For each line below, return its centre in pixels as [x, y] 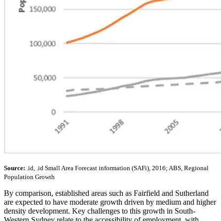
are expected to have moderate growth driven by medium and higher [110, 202]
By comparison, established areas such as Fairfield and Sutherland [106, 193]
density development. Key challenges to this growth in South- [100, 211]
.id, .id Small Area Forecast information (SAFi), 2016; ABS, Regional [117, 168]
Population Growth [29, 177]
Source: [15, 168]
